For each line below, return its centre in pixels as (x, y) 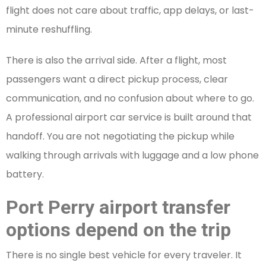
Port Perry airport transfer (118, 208)
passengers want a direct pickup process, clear (117, 80)
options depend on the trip (118, 230)
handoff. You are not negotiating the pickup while (120, 137)
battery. (25, 175)
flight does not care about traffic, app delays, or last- (130, 11)
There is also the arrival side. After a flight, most (116, 61)
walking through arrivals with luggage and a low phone (132, 156)
